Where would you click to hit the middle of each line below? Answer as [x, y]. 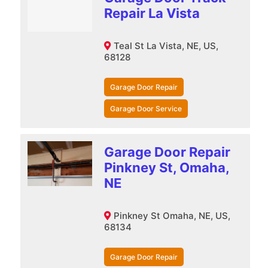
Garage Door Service [146, 108]
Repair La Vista [152, 13]
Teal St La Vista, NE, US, [166, 45]
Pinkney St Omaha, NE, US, [172, 215]
